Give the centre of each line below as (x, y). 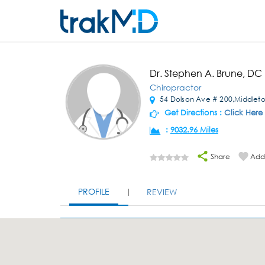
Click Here (243, 113)
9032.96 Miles (194, 130)
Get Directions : (193, 113)
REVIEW (162, 192)
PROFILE (94, 191)
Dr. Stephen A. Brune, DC (206, 73)
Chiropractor (175, 87)
